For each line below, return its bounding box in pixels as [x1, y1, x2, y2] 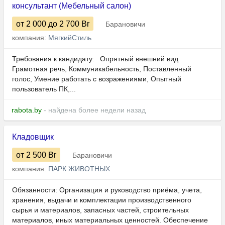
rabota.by [12, 106, 42, 115]
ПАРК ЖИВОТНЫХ [48, 165, 110, 173]
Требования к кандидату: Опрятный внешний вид [12, 55, 178, 63]
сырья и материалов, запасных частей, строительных [12, 206, 189, 214]
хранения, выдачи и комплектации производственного [12, 196, 191, 204]
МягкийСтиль [48, 34, 91, 42]
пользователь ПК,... [12, 85, 76, 93]
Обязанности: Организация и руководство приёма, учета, [12, 186, 202, 194]
